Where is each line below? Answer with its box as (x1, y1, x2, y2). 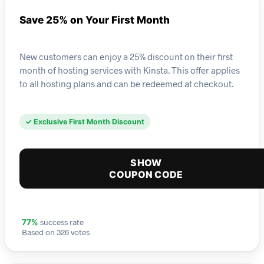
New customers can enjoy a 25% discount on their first (19, 51, 233, 62)
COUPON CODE (109, 169, 183, 181)
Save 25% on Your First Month (19, 14, 170, 27)
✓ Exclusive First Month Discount (25, 117, 144, 127)
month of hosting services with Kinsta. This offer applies (19, 64, 240, 75)
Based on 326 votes (22, 227, 90, 237)
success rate (38, 217, 84, 227)
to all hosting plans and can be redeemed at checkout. (19, 78, 233, 89)
